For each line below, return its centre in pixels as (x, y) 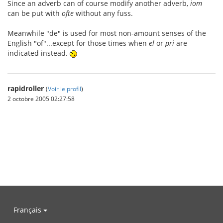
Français (28, 210)
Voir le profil (64, 89)
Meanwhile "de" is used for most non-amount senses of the (107, 33)
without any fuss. (103, 13)
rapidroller (26, 88)
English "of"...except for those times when (78, 43)
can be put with (35, 13)
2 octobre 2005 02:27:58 (41, 99)
